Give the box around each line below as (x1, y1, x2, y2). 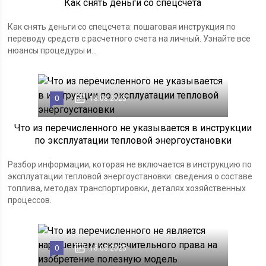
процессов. (8, 195, 52, 205)
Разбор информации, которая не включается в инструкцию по (8, 160, 252, 169)
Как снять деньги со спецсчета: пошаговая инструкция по (8, 22, 236, 31)
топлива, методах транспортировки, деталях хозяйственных (8, 183, 246, 193)
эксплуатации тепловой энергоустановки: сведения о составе (8, 172, 253, 181)
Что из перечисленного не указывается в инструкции (14, 122, 252, 134)
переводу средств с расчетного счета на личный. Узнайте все (8, 34, 251, 43)
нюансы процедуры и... (8, 46, 97, 55)
